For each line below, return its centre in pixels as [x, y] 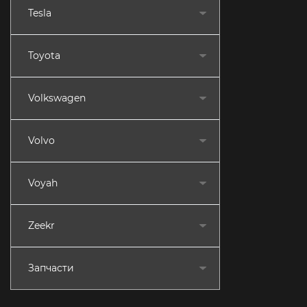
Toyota [44, 56]
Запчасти [51, 268]
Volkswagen [57, 98]
